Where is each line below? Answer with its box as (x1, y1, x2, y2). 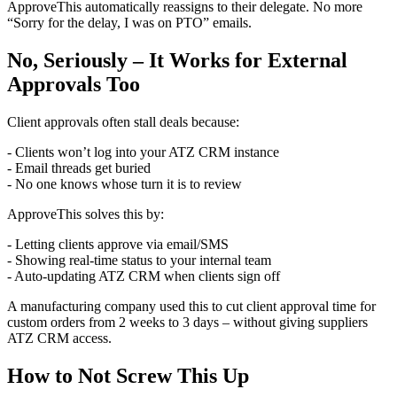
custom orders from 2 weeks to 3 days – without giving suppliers (7, 315, 368, 331)
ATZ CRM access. (7, 331, 112, 346)
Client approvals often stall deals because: (7, 114, 239, 130)
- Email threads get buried (7, 160, 151, 176)
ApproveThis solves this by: (7, 206, 164, 222)
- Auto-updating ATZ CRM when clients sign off (7, 269, 280, 284)
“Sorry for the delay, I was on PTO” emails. (7, 15, 252, 31)
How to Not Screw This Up (7, 364, 249, 388)
